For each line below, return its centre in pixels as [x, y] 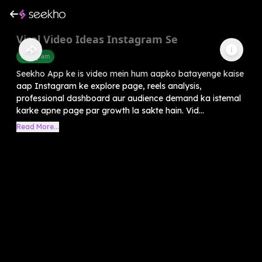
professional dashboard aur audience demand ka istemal [129, 98]
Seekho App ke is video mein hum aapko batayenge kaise [130, 73]
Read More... [38, 126]
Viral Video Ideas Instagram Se [97, 39]
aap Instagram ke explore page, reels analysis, [109, 86]
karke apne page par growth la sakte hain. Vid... [110, 110]
